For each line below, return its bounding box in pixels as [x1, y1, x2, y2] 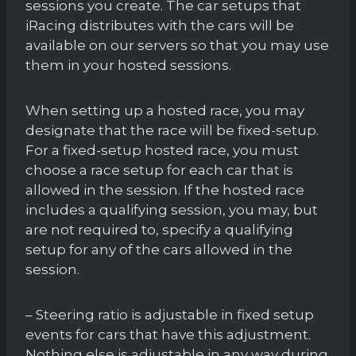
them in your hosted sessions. [25, 56, 231, 73]
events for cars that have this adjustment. [25, 326, 311, 342]
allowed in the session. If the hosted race [25, 181, 304, 198]
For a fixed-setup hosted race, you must [25, 141, 299, 158]
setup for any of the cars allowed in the [25, 241, 292, 257]
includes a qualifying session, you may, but [25, 201, 318, 218]
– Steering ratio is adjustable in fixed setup [25, 306, 314, 323]
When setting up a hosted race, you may [25, 102, 304, 118]
